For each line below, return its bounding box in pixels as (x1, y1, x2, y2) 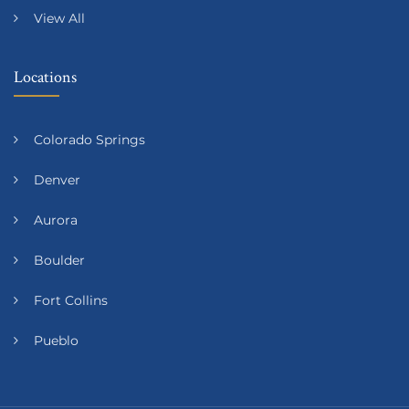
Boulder (34, 251, 85, 268)
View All (34, 9, 85, 26)
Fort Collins (34, 291, 108, 309)
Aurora (34, 211, 78, 228)
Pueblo (34, 331, 79, 349)
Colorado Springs (34, 131, 145, 148)
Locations (14, 65, 77, 87)
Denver (34, 171, 80, 188)
